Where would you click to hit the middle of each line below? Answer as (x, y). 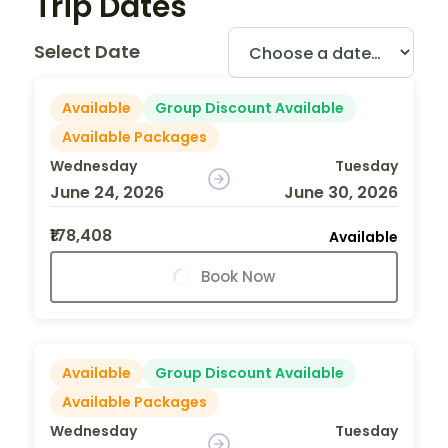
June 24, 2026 (107, 192)
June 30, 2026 (340, 192)
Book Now (238, 276)
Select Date (87, 52)
